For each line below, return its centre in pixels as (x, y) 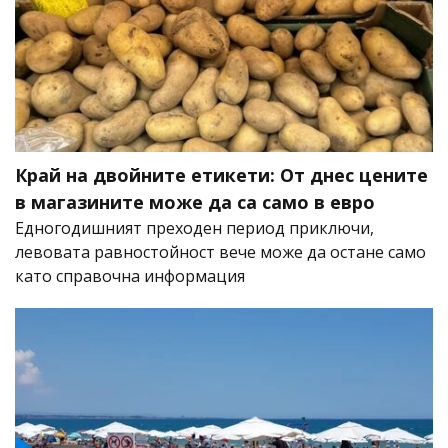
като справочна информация (130, 275)
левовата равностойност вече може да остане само (220, 251)
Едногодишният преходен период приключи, (194, 227)
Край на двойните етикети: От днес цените (221, 174)
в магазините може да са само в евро (195, 201)
